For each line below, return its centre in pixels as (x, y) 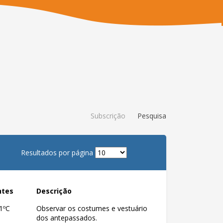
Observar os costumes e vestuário (92, 208)
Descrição (54, 191)
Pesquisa (152, 115)
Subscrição (108, 115)
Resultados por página (58, 153)
